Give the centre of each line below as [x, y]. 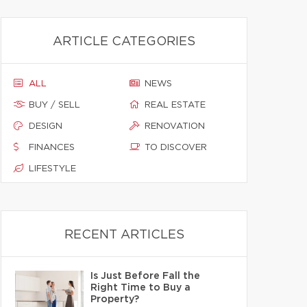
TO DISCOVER [176, 148]
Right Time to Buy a [140, 288]
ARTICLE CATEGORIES [124, 42]
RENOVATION [175, 126]
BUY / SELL [54, 105]
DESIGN [46, 126]
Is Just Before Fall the [145, 276]
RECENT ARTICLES [124, 235]
